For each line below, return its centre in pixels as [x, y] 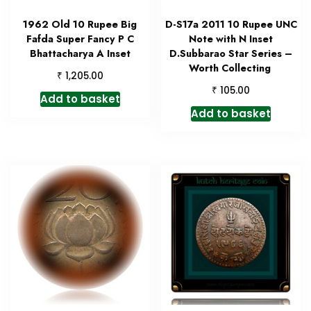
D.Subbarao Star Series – [231, 54]
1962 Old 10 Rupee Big [80, 25]
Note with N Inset [231, 39]
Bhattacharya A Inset [80, 54]
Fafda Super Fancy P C [80, 39]
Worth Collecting [231, 68]
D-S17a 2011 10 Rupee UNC [231, 25]
